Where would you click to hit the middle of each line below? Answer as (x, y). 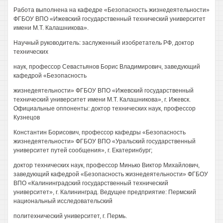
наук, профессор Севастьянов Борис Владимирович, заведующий (107, 67)
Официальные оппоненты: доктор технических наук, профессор (105, 109)
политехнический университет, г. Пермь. (70, 216)
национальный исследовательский (63, 201)
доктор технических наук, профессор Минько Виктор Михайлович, (107, 165)
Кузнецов (27, 117)
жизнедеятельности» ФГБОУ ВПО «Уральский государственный (105, 141)
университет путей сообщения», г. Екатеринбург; (83, 150)
